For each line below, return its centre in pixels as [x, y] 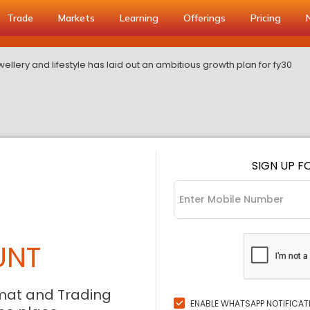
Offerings [204, 18]
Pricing [266, 18]
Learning [139, 18]
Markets [76, 18]
